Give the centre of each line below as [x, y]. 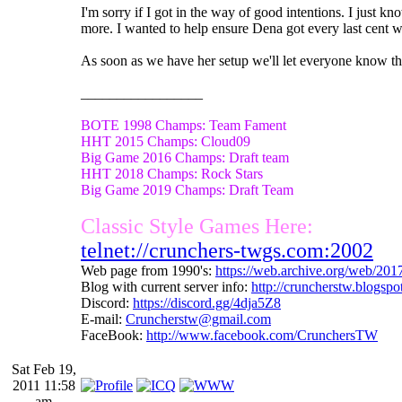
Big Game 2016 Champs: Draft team [185, 157]
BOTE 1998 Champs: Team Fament [184, 125]
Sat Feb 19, [44, 369]
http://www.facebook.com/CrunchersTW [262, 335]
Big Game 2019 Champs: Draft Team [187, 189]
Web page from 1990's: [148, 270]
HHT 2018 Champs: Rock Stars [172, 173]
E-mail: [103, 319]
